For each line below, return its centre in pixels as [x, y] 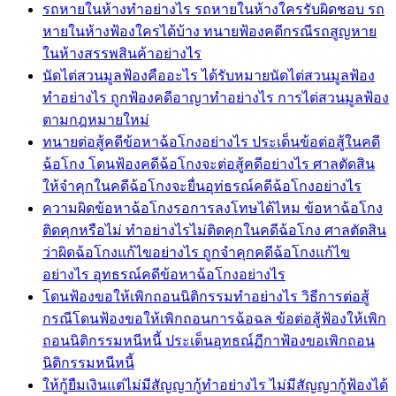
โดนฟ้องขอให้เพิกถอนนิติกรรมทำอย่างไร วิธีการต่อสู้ [206, 296]
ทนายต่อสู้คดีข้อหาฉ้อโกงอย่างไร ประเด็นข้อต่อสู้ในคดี [211, 141]
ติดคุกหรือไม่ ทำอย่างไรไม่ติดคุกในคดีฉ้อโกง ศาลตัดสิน [214, 230]
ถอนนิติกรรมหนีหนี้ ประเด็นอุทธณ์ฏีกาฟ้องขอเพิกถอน [209, 340]
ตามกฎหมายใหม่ [96, 119]
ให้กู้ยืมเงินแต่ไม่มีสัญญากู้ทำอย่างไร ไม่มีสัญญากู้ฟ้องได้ [215, 385]
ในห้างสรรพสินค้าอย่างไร [122, 53]
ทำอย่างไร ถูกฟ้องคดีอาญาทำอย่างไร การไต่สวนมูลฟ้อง [216, 97]
